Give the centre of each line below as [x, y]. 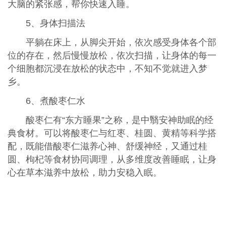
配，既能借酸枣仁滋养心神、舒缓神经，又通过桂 [107, 146]
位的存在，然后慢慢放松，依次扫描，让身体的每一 [112, 55]
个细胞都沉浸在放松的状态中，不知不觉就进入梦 [107, 68]
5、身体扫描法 [55, 23]
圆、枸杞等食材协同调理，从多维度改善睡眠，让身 [112, 159]
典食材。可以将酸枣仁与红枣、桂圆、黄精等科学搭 [112, 133]
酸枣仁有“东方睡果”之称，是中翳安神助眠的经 [119, 120]
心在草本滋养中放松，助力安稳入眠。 [84, 172]
